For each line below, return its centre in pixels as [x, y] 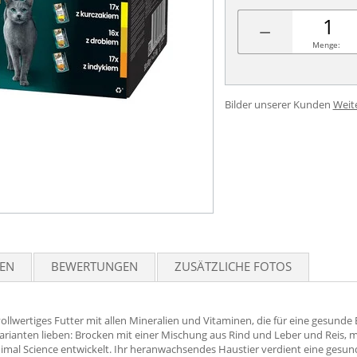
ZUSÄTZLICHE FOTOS [233, 266]
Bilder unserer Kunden [277, 104]
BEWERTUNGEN [94, 266]
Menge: [326, 45]
